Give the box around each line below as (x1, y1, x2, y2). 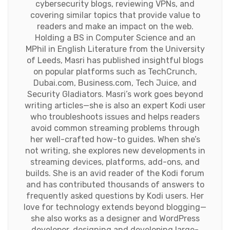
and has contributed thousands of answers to (26, 179, 204, 189)
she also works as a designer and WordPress (30, 213, 200, 223)
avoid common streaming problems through (30, 123, 200, 133)
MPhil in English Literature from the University (25, 44, 205, 54)
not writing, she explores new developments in (25, 145, 205, 156)
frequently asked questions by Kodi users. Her (26, 190, 204, 201)
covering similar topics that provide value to (30, 10, 200, 20)
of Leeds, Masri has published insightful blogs (27, 55, 203, 65)
